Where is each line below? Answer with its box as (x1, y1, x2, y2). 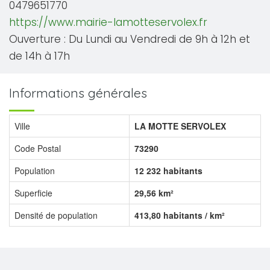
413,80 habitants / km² (134, 209, 225, 221)
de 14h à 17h (9, 49, 70, 63)
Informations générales (9, 85, 147, 101)
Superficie (14, 187, 52, 199)
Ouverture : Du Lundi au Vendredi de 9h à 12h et (9, 32, 250, 46)
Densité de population (14, 209, 98, 221)
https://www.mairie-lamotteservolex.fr (9, 15, 207, 30)
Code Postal (14, 142, 61, 154)
